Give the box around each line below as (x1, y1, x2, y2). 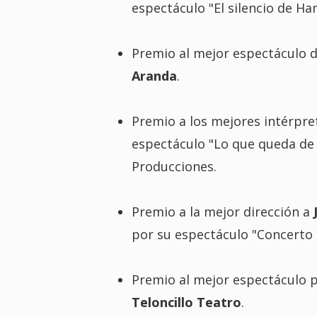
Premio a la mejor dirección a (131, 202, 313, 220)
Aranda (131, 67, 177, 84)
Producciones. (131, 157, 217, 175)
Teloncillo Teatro (131, 293, 241, 311)
